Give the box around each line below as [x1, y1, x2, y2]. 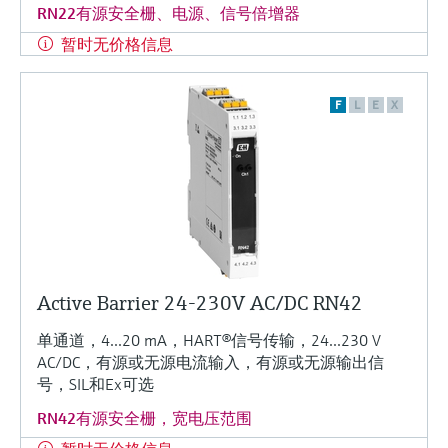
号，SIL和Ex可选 [37, 373, 154, 394]
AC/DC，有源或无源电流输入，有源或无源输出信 [37, 351, 384, 372]
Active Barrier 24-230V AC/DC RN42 [37, 290, 363, 316]
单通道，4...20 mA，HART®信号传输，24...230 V [37, 329, 381, 350]
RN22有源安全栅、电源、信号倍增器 [37, 2, 300, 23]
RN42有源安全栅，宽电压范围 [37, 407, 252, 428]
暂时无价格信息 [61, 33, 173, 54]
